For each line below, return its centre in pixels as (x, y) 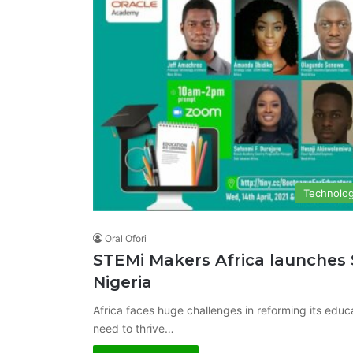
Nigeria (123, 282)
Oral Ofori (126, 238)
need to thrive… (134, 328)
